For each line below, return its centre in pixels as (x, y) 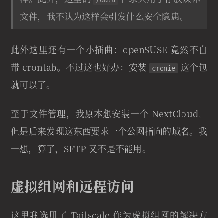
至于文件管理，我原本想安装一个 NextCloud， (109, 114)
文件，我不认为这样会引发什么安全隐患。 (104, 16)
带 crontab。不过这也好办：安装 (80, 67)
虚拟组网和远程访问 (73, 186)
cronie (164, 68)
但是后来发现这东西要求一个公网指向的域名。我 (109, 131)
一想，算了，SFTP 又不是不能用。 (81, 149)
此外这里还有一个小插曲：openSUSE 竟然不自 (109, 49)
